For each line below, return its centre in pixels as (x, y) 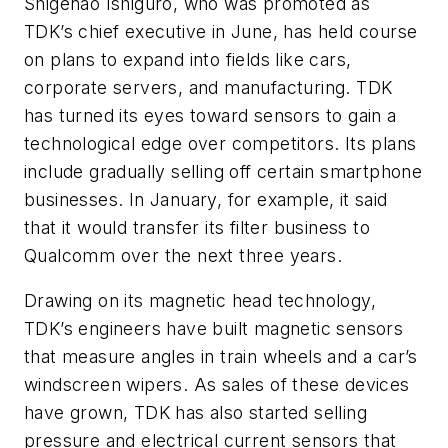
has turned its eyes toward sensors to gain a (210, 115)
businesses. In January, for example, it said (206, 199)
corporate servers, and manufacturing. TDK (208, 87)
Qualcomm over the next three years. (183, 255)
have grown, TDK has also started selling (195, 413)
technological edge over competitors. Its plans (220, 143)
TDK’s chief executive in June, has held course (221, 31)
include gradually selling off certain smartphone (223, 171)
